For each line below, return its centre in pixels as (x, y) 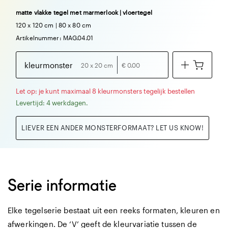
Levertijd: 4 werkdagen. (52, 103)
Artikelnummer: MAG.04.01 (54, 38)
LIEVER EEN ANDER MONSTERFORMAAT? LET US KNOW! (113, 128)
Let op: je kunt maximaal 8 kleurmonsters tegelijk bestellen (105, 91)
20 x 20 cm (97, 65)
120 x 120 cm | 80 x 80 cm (53, 25)
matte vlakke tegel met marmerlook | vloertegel (84, 12)
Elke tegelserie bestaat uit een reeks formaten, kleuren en (114, 210)
